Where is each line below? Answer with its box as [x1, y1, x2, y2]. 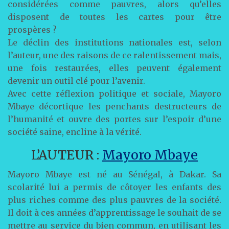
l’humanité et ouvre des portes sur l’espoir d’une [8, 113, 221, 124]
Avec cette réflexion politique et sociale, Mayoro [8, 88, 221, 99]
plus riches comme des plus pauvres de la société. [8, 194, 221, 205]
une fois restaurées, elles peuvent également [8, 62, 221, 73]
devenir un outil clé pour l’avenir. [8, 75, 145, 86]
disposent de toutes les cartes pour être [8, 11, 221, 22]
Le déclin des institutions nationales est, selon [8, 37, 221, 48]
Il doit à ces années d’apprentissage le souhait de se [8, 207, 221, 218]
